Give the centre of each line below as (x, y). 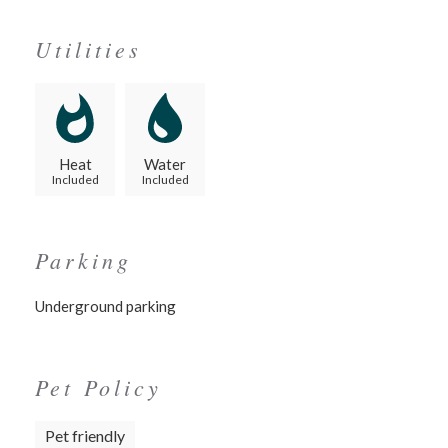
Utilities (88, 49)
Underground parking (105, 306)
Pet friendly (85, 435)
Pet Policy (98, 387)
